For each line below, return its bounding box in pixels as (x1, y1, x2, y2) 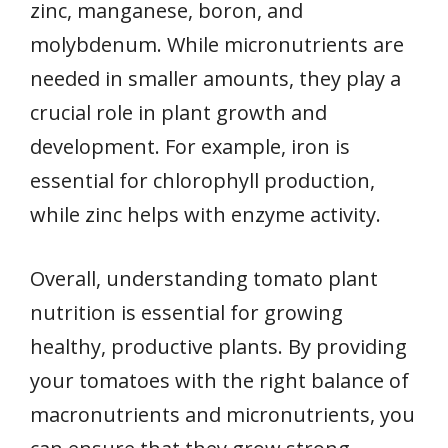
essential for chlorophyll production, (30, 167, 375, 195)
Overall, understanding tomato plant (30, 265, 378, 293)
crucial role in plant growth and (30, 99, 327, 127)
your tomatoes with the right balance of (30, 367, 409, 395)
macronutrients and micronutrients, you (30, 401, 415, 429)
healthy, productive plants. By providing (30, 333, 407, 361)
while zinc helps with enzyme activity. (30, 201, 381, 229)
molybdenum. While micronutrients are (30, 31, 404, 59)
